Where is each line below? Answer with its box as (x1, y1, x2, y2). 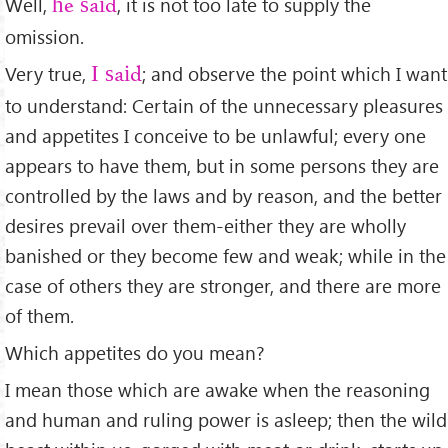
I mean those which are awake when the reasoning (5, 376, 430, 402)
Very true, (5, 60, 91, 86)
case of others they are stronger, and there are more (5, 272, 441, 298)
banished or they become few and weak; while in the (5, 242, 446, 268)
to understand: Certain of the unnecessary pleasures (5, 92, 443, 118)
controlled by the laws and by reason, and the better (5, 182, 442, 208)
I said (91, 63, 142, 87)
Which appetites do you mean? (5, 339, 265, 365)
